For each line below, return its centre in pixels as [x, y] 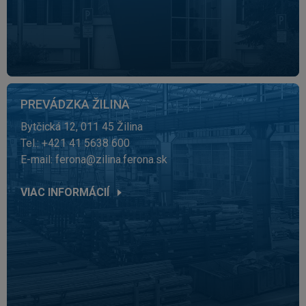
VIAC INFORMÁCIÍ [65, 192]
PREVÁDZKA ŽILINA [75, 104]
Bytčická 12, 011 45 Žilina [82, 127]
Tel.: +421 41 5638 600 [75, 143]
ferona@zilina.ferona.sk [111, 159]
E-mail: [38, 159]
